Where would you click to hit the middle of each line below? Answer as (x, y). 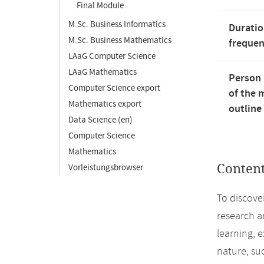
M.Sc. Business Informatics (117, 24)
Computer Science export (114, 88)
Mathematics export (105, 104)
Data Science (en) (100, 120)
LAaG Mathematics (103, 72)
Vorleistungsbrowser (106, 168)
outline (245, 109)
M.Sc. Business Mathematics (120, 40)
